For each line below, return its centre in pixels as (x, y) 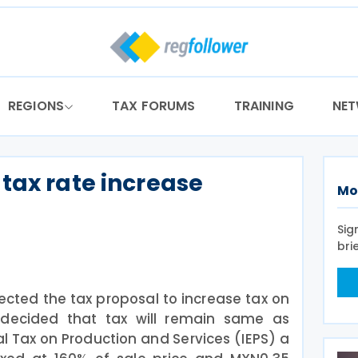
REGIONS (36, 106)
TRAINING (264, 106)
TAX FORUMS (154, 106)
